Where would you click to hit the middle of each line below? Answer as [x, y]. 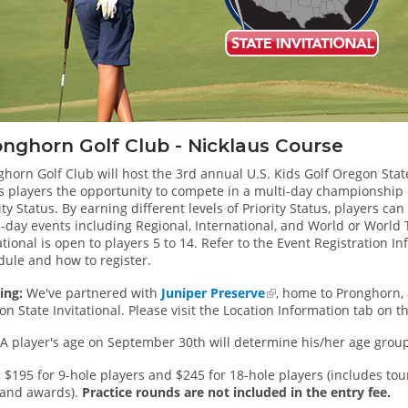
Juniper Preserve [213, 292]
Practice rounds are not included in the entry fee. [236, 393]
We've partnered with [92, 292]
